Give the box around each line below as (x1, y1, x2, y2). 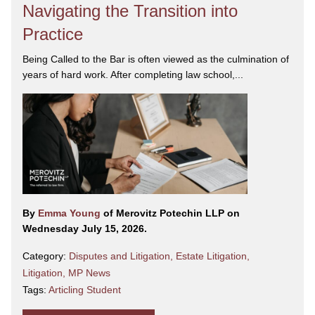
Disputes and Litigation (69, 250, 170, 262)
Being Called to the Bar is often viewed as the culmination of (22, 53, 289, 65)
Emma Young (38, 207, 103, 219)
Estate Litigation (176, 250, 247, 262)
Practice (22, 25, 83, 44)
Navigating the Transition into (22, 1, 238, 21)
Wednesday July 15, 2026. (22, 223, 147, 235)
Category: (22, 250, 69, 262)
